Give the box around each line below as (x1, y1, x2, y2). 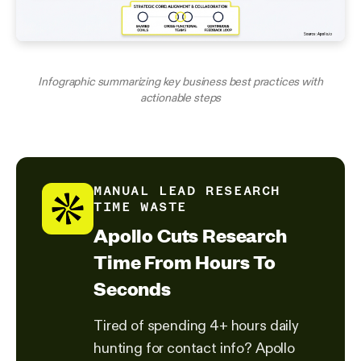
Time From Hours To (93, 249, 276, 275)
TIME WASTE (93, 199, 187, 215)
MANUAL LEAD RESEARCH (93, 183, 281, 199)
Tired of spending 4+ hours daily (93, 318, 299, 334)
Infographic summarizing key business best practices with (38, 76, 323, 88)
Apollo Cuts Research (93, 222, 287, 248)
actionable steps (139, 92, 222, 104)
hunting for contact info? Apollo (93, 341, 295, 356)
